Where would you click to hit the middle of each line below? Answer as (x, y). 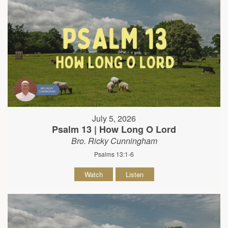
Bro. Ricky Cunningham (114, 141)
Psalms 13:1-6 (114, 154)
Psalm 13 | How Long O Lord (114, 130)
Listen (135, 175)
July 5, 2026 (114, 119)
